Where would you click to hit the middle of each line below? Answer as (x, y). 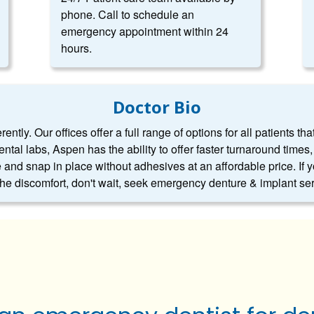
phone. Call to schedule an (128, 14)
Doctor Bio (157, 107)
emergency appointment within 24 (145, 31)
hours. (76, 48)
